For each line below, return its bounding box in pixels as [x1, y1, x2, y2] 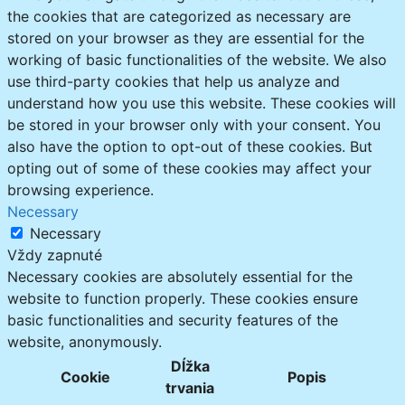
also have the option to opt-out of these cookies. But [7, 137, 372, 155]
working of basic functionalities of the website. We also [7, 50, 387, 69]
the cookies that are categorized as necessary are [7, 6, 351, 25]
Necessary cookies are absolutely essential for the [7, 267, 353, 286]
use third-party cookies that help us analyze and [7, 71, 340, 90]
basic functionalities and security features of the [7, 310, 338, 329]
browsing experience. [7, 180, 154, 199]
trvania [165, 378, 214, 397]
